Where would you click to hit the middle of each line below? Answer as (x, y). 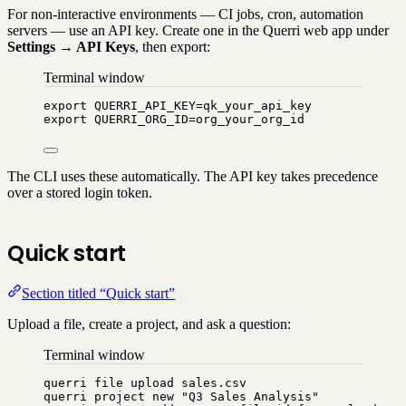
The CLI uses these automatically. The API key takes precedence (193, 176)
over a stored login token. (80, 193)
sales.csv (214, 383)
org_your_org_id (250, 119)
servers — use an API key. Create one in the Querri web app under (198, 30)
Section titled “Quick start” (98, 293)
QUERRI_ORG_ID (141, 119)
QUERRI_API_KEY (145, 106)
